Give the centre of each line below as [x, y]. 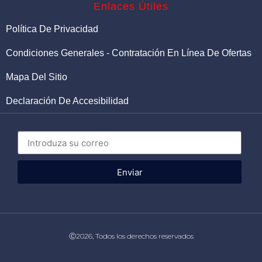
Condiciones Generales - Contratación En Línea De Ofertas [129, 53]
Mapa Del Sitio [37, 77]
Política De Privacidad [52, 29]
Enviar [130, 172]
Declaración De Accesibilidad [67, 101]
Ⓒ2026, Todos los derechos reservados [131, 236]
